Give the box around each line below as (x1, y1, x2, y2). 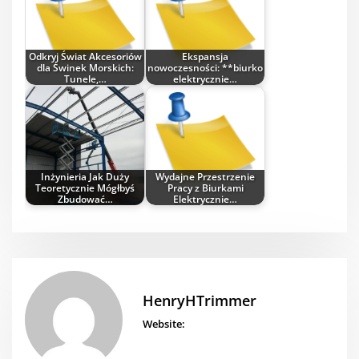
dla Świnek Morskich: (36, 60, 134, 74)
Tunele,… (63, 71, 107, 85)
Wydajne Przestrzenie (155, 169, 256, 183)
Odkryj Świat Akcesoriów (28, 49, 142, 63)
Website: (142, 316, 185, 331)
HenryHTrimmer (142, 291, 256, 311)
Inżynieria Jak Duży (41, 169, 130, 183)
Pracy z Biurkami (167, 180, 244, 194)
